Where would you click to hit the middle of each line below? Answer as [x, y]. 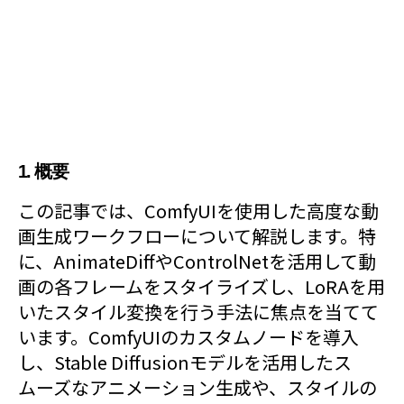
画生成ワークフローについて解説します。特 [197, 236]
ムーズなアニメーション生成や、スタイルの [197, 387]
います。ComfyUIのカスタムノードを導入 [188, 337]
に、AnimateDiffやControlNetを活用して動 [197, 261]
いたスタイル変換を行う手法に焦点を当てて [198, 312]
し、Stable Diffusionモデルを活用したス [185, 362]
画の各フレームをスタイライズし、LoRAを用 [202, 286]
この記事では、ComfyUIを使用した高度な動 [198, 211]
